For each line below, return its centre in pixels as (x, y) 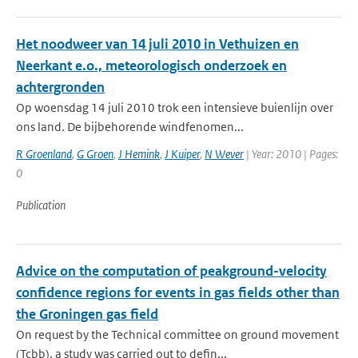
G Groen (95, 154)
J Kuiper (182, 154)
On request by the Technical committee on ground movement (177, 334)
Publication (41, 205)
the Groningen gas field (87, 314)
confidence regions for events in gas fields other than (178, 292)
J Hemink (139, 154)
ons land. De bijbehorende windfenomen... (130, 127)
